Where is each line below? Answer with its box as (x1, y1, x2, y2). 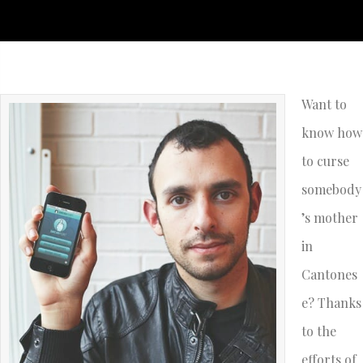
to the (301, 322, 336, 340)
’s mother (301, 208, 358, 226)
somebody (301, 180, 361, 198)
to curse (301, 152, 349, 169)
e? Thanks (301, 293, 361, 311)
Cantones (301, 265, 357, 283)
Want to (301, 95, 347, 113)
